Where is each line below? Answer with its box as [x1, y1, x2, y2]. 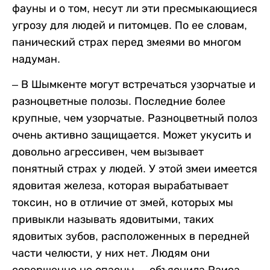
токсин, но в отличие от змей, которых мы [12, 196, 233, 209]
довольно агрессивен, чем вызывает [12, 145, 204, 158]
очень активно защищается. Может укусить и [12, 128, 251, 141]
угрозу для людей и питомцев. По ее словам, [12, 19, 247, 31]
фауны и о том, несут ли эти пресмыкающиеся [12, 2, 257, 14]
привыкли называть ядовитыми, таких [12, 213, 214, 225]
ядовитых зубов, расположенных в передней [12, 230, 250, 242]
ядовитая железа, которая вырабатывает [12, 179, 228, 192]
